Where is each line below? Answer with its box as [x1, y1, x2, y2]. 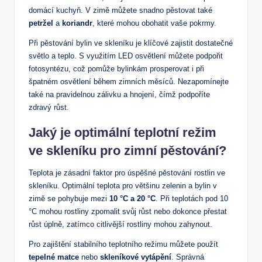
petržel [29, 19, 53, 28]
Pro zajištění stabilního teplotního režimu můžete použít [29, 240, 218, 249]
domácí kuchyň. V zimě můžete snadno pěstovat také [29, 6, 212, 15]
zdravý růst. [29, 103, 69, 112]
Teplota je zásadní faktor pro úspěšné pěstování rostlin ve [29, 168, 225, 178]
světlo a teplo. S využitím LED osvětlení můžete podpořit [29, 51, 223, 61]
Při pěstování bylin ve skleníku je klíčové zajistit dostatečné [29, 39, 233, 48]
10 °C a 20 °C [109, 194, 156, 204]
